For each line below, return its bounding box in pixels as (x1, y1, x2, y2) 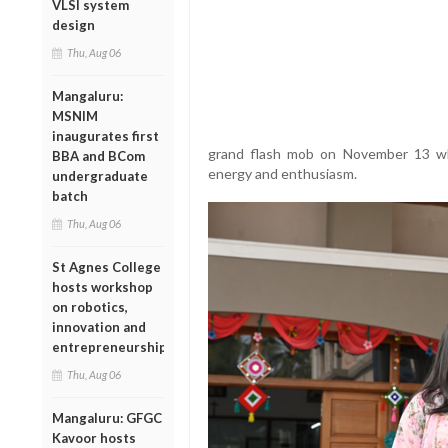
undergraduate (52, 167, 148, 184)
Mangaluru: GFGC (52, 409, 162, 426)
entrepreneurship (52, 338, 167, 355)
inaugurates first (52, 127, 159, 144)
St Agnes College (52, 258, 161, 275)
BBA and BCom (52, 147, 145, 164)
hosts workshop (52, 278, 153, 295)
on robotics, (52, 298, 128, 315)
